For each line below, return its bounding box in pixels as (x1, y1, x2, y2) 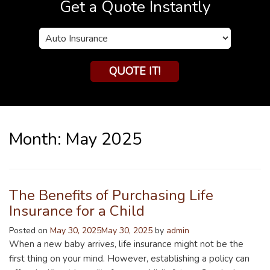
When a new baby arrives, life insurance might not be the (9, 238, 243, 251)
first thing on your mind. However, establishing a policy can (9, 253, 250, 265)
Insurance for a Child (9, 201, 145, 221)
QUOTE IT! (109, 64, 161, 79)
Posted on (9, 225, 50, 237)
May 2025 (66, 128, 142, 151)
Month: (9, 128, 66, 151)
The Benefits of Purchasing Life (9, 186, 213, 206)
